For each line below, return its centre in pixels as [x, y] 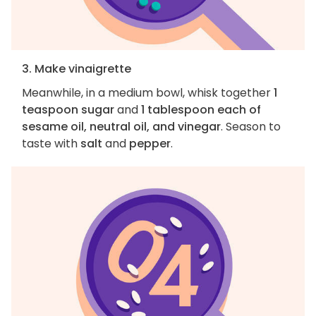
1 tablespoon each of [201, 109]
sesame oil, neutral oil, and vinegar [121, 126]
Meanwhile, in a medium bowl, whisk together [148, 92]
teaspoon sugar [68, 109]
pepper [150, 143]
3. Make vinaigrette [77, 68]
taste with [51, 143]
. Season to [251, 126]
